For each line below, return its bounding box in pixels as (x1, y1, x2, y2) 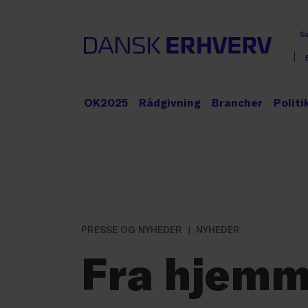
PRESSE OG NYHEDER (81, 223, 182, 235)
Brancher (212, 96, 263, 109)
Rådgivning (139, 96, 201, 109)
